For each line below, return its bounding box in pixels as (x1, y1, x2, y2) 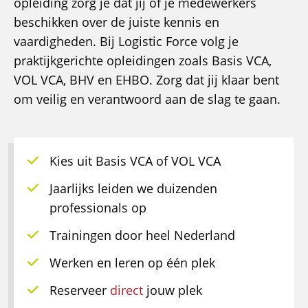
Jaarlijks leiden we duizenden (49, 180, 217, 197)
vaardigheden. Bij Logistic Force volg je (14, 33, 239, 49)
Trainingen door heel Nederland (49, 227, 235, 243)
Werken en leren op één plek (49, 254, 215, 271)
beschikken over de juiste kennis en (14, 14, 219, 30)
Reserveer (49, 282, 110, 298)
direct (110, 282, 143, 298)
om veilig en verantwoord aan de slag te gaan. (14, 91, 280, 107)
